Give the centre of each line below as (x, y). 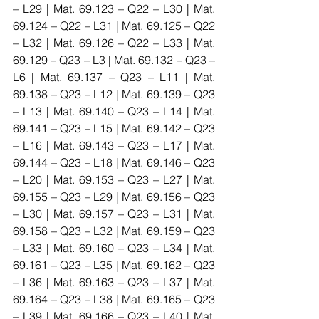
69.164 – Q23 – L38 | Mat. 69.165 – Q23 (114, 299)
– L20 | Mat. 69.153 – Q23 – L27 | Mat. (114, 179)
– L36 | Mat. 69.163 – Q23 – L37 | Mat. (114, 282)
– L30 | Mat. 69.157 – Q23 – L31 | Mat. (114, 214)
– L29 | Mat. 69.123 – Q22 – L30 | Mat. (114, 9)
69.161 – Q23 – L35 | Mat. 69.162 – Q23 (114, 265)
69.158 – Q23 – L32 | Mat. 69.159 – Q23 (114, 231)
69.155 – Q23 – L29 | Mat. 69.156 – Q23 (114, 197)
